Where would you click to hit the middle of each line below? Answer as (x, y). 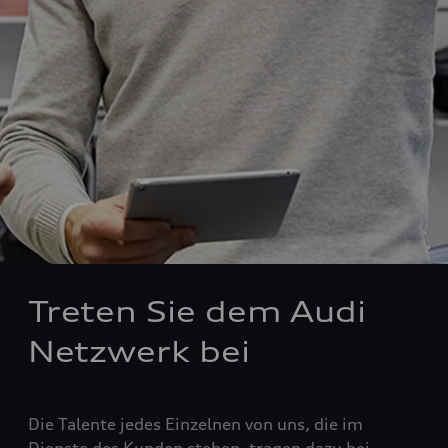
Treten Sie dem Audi (197, 312)
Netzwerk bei (139, 352)
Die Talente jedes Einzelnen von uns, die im (195, 424)
